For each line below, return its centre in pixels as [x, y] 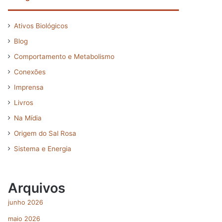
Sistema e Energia [43, 149]
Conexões [30, 72]
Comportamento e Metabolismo [64, 56]
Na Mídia [28, 118]
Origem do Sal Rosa [45, 133]
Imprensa [29, 87]
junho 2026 [26, 202]
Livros [24, 103]
